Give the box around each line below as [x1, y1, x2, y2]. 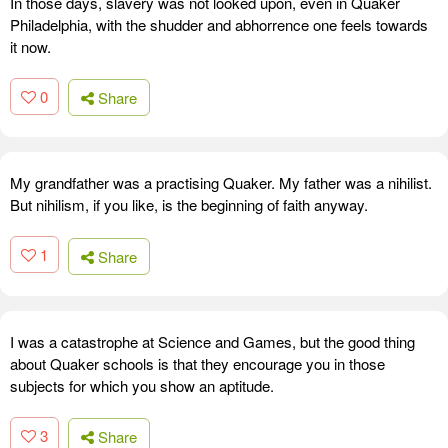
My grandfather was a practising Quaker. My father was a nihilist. [10, 172, 432, 194]
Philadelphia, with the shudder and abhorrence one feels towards [10, 13, 428, 35]
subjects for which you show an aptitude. [10, 374, 274, 396]
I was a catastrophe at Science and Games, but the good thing [10, 330, 415, 352]
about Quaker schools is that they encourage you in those [10, 352, 385, 374]
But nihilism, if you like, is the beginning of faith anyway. [10, 194, 368, 216]
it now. [10, 35, 51, 57]
